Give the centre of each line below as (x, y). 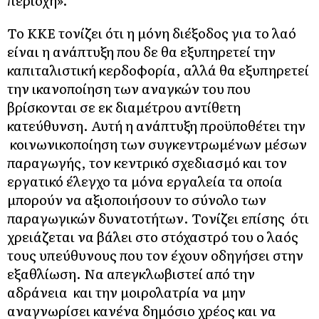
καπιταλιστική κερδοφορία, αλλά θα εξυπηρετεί (158, 69)
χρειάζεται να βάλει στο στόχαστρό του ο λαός (154, 236)
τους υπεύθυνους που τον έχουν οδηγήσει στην (155, 255)
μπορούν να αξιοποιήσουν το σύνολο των (137, 199)
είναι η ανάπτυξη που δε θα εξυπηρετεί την (141, 51)
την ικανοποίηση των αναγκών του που (129, 88)
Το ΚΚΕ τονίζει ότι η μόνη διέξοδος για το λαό (152, 32)
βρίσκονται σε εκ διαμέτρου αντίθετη (124, 106)
